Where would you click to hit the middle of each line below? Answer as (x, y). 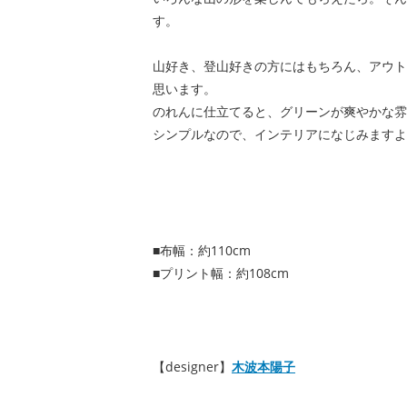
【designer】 (192, 367)
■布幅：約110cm (202, 250)
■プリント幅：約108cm (221, 273)
